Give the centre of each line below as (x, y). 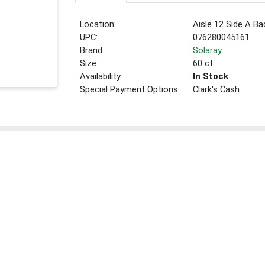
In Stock (211, 77)
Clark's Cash (216, 90)
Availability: (101, 77)
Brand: (92, 51)
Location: (98, 25)
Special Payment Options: (130, 90)
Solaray (208, 51)
